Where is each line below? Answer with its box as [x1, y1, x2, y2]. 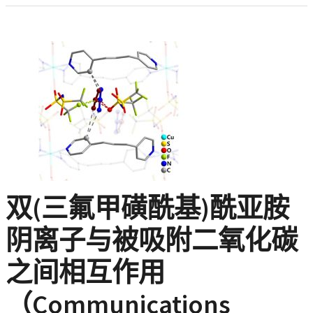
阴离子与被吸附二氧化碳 [6, 222, 298, 256]
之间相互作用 [6, 254, 165, 289]
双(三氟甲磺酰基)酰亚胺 [6, 190, 289, 224]
